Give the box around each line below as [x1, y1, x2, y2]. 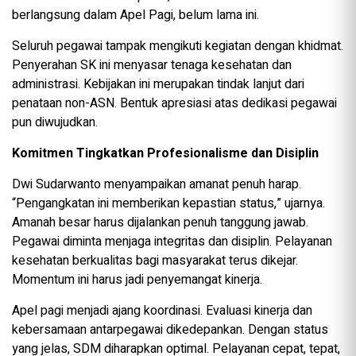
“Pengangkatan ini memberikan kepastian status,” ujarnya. [12, 193, 325, 213]
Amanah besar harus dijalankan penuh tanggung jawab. [12, 212, 308, 232]
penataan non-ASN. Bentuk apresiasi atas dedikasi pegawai [12, 93, 337, 113]
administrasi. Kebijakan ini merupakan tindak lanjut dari [12, 74, 304, 94]
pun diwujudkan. [12, 112, 98, 132]
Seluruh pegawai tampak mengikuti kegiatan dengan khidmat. [12, 36, 343, 56]
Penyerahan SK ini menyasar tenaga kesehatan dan [12, 55, 292, 75]
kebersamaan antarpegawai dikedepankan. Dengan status [12, 319, 328, 339]
